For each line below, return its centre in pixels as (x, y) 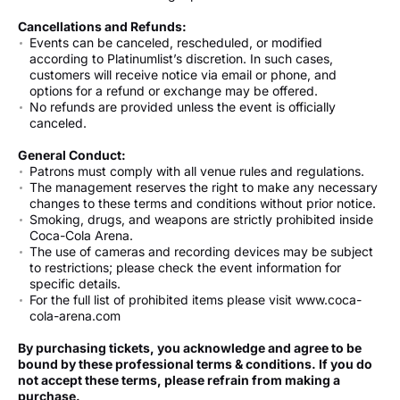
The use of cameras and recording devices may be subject (201, 252)
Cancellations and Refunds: (102, 27)
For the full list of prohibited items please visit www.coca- (196, 300)
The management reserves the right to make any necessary (204, 187)
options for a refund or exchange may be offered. (174, 91)
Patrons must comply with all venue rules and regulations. (197, 171)
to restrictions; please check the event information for (185, 268)
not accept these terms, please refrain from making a (179, 380)
